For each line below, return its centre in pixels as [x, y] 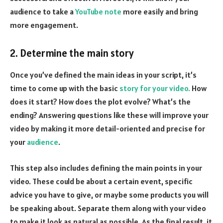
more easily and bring [160, 12]
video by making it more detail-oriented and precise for [108, 129]
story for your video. [154, 88]
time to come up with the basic [64, 88]
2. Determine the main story [72, 54]
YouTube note [98, 12]
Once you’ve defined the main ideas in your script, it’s [103, 75]
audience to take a [43, 12]
